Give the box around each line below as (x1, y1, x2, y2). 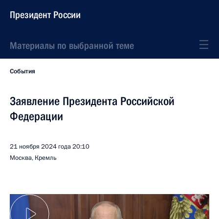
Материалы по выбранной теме (10, 40, 134, 51)
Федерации (10, 109, 63, 123)
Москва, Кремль (10, 153, 57, 162)
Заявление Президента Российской (10, 94, 175, 108)
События (10, 67, 35, 76)
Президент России (10, 9, 81, 21)
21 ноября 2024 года (10, 142, 71, 151)
